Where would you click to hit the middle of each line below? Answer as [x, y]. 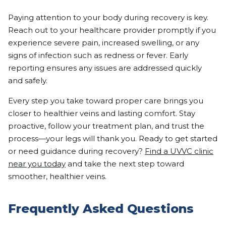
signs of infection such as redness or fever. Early [98, 55]
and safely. [28, 81]
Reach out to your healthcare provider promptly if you [112, 30]
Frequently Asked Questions [101, 209]
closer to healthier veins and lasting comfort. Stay [102, 114]
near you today [37, 164]
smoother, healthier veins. [57, 177]
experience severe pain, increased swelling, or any [104, 43]
